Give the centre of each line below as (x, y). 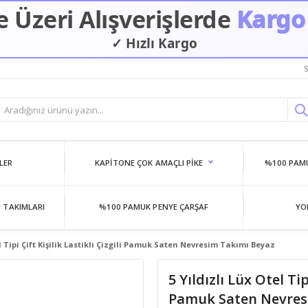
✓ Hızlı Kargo (154, 42)
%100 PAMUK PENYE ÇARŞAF (154, 207)
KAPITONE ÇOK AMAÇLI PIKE (149, 163)
